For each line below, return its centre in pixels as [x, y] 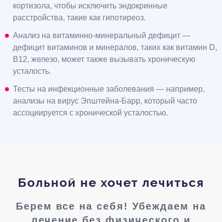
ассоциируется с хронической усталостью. [90, 113]
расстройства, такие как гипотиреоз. [79, 18]
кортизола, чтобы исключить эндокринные [90, 6]
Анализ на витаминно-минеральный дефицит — [102, 36]
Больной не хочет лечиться [111, 183]
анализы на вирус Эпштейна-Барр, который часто [105, 101]
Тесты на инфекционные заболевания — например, [109, 89]
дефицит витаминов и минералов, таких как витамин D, [115, 48]
